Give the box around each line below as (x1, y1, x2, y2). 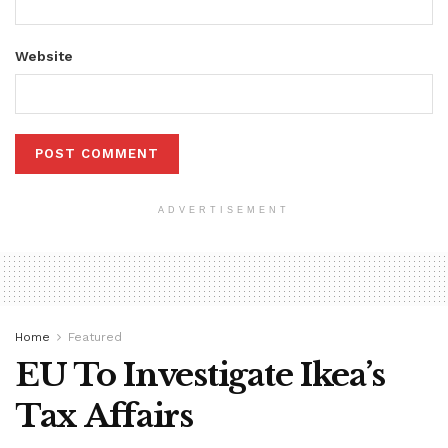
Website (15, 47, 73, 64)
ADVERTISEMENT (158, 204, 290, 215)
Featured (68, 329, 122, 344)
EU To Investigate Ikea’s (15, 354, 385, 395)
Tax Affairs (15, 395, 193, 436)
